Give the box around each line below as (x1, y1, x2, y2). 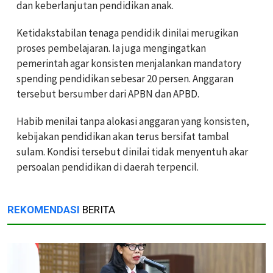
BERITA (80, 203, 115, 216)
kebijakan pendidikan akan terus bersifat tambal (16, 129, 229, 143)
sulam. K (16, 144, 53, 158)
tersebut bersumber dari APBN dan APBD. (16, 87, 199, 101)
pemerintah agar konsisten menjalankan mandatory (16, 56, 241, 70)
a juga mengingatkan (115, 41, 206, 55)
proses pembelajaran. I (16, 41, 115, 55)
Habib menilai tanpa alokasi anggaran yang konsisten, (16, 114, 249, 128)
